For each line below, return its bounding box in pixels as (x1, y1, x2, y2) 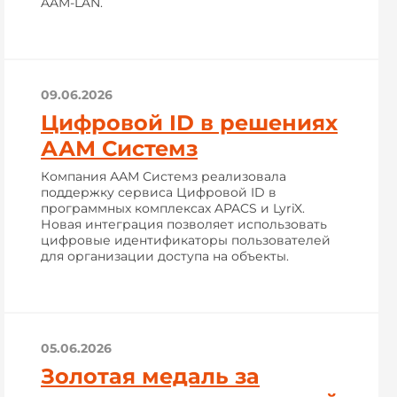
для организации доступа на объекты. (41, 248, 289, 264)
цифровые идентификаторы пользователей (41, 232, 331, 248)
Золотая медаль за (41, 363, 260, 389)
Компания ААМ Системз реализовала (41, 168, 286, 184)
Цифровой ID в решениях (41, 110, 338, 136)
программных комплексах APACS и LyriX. (41, 200, 305, 216)
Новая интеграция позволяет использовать (41, 216, 327, 232)
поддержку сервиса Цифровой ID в (41, 184, 276, 200)
